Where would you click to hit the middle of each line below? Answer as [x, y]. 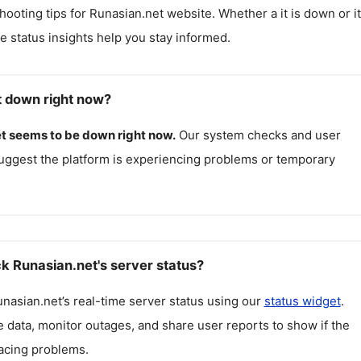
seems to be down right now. [92, 135]
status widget [302, 301]
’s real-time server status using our [163, 301]
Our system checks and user [259, 135]
